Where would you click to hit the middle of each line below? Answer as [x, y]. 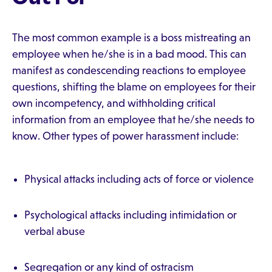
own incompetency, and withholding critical [114, 103]
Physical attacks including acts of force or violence [139, 179]
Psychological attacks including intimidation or [131, 215]
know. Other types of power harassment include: [125, 136]
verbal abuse [55, 231]
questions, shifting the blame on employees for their [134, 87]
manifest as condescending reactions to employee [129, 70]
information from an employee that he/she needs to [133, 120]
